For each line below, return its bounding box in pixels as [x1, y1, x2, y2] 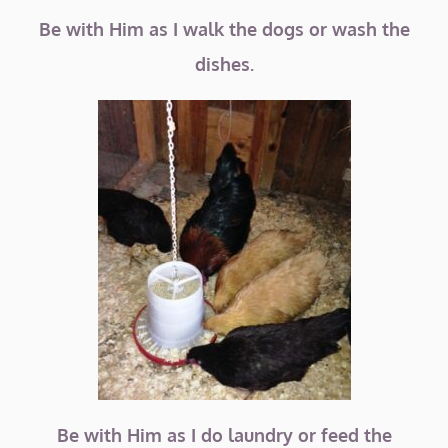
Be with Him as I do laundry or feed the [56, 424, 392, 446]
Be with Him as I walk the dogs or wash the [38, 18, 410, 40]
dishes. [194, 53, 254, 75]
